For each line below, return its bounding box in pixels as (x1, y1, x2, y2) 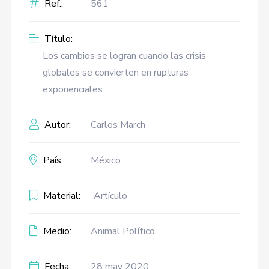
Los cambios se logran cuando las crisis (42, 49, 206, 62)
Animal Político (90, 225, 155, 238)
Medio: (40, 225, 71, 238)
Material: (40, 189, 80, 202)
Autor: (41, 118, 71, 131)
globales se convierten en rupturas (42, 66, 189, 79)
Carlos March (90, 118, 145, 131)
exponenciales (42, 83, 103, 96)
